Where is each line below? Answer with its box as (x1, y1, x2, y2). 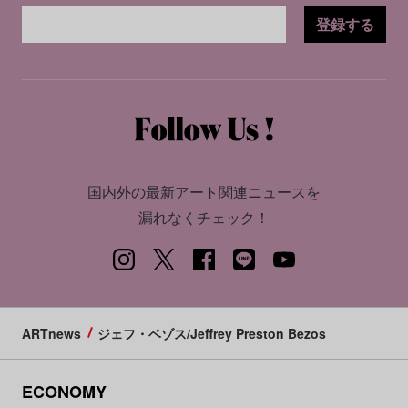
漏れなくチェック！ (138, 207, 270, 229)
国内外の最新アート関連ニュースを (87, 181, 321, 203)
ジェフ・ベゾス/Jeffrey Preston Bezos (97, 324, 326, 343)
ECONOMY (21, 380, 107, 404)
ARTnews (21, 324, 81, 343)
